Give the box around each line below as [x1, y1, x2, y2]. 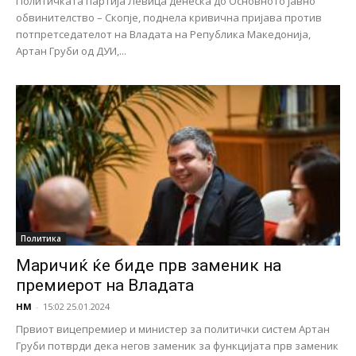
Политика [21, 232, 61, 244]
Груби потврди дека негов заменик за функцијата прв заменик [16, 338, 339, 353]
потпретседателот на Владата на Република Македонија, [16, 27, 311, 42]
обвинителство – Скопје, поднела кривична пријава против [16, 10, 322, 25]
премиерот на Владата [16, 275, 194, 295]
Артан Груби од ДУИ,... [16, 44, 126, 59]
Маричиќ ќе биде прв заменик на [16, 255, 281, 275]
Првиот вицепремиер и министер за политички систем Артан [16, 321, 330, 336]
